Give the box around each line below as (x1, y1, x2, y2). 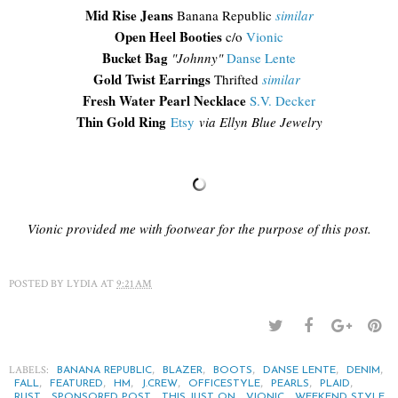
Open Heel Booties (115, 27, 222, 47)
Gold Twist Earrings (93, 69, 211, 90)
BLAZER (163, 365, 203, 377)
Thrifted (211, 70, 262, 89)
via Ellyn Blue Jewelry (198, 113, 322, 131)
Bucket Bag (102, 48, 168, 68)
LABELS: (9, 363, 52, 378)
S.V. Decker (250, 92, 315, 110)
